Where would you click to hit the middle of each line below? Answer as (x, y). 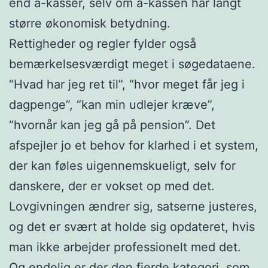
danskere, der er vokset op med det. (112, 186)
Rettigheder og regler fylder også (103, 43)
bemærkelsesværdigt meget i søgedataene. (132, 64)
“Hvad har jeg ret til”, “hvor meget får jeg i (127, 84)
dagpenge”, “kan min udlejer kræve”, (112, 104)
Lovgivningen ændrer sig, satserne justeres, (133, 206)
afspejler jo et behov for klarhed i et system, (134, 145)
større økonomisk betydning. (90, 23)
